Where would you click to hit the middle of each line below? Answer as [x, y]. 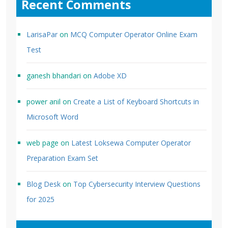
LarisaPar [42, 34]
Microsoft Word [52, 117]
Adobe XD [110, 75]
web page [42, 142]
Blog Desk [44, 184]
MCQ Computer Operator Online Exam [134, 34]
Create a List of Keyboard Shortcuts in [136, 101]
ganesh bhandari [54, 75]
